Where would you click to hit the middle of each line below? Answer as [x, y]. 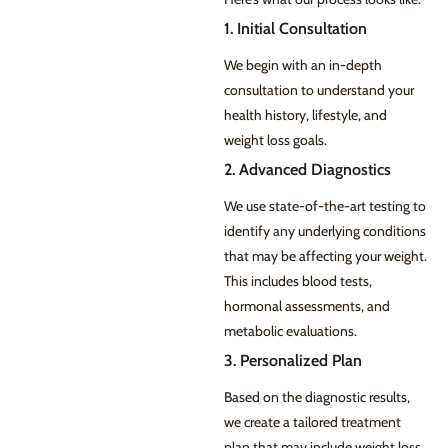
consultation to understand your [319, 90]
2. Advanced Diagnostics [307, 170]
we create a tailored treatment [312, 422]
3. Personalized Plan [293, 361]
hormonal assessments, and [307, 306]
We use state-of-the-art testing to [325, 206]
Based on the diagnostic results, [317, 397]
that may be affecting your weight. [325, 256]
